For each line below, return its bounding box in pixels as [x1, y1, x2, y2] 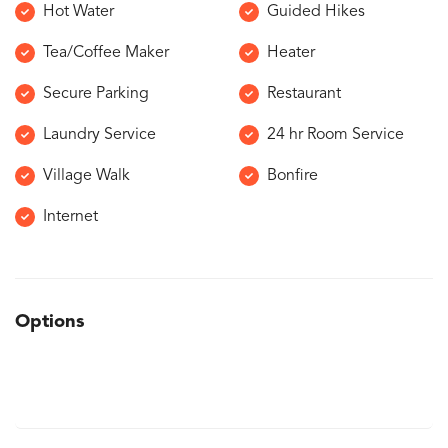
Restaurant [267, 85, 341, 102]
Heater [267, 44, 315, 61]
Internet [43, 208, 98, 225]
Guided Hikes [267, 3, 365, 20]
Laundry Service [43, 126, 156, 143]
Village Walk [43, 167, 130, 184]
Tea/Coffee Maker [43, 44, 169, 61]
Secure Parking [43, 85, 149, 102]
